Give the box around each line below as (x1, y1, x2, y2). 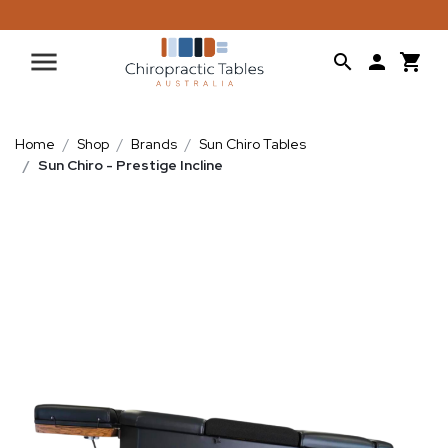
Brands (131, 135, 177, 153)
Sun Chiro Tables (199, 135, 306, 153)
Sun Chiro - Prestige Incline (38, 156, 223, 174)
